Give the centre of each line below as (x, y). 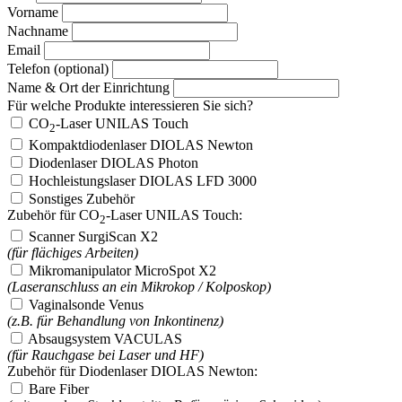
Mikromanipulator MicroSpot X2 (122, 271)
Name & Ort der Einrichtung (88, 87)
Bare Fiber (59, 389)
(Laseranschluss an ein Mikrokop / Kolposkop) (139, 287)
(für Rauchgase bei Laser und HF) (105, 355)
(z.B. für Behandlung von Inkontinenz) (115, 321)
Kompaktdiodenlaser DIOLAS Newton (141, 145)
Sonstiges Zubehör (82, 199)
